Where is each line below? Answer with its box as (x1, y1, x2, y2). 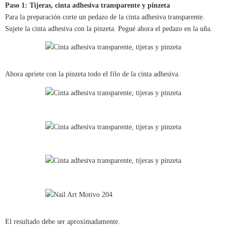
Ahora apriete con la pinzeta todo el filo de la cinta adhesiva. (5, 70, 180, 78)
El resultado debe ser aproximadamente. (5, 217, 120, 225)
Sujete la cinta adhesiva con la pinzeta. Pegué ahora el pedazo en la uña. (5, 24, 212, 33)
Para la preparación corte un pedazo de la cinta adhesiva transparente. (5, 13, 205, 21)
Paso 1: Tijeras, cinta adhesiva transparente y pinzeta (5, 1, 170, 9)
